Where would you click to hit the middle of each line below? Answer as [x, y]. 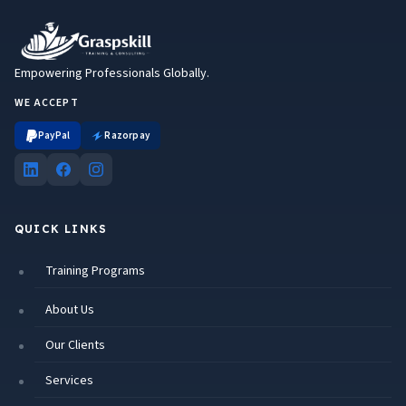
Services [69, 381]
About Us [70, 310]
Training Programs [95, 271]
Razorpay [127, 136]
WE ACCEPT [47, 103]
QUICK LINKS [61, 229]
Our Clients [75, 346]
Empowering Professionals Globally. [112, 74]
